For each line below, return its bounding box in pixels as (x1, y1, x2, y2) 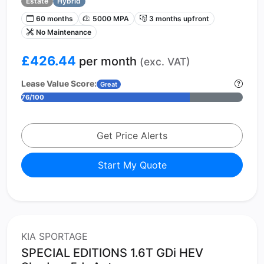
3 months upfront (148, 14, 209, 23)
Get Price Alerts (97, 129, 167, 141)
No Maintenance (35, 27, 91, 37)
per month (76, 54, 140, 68)
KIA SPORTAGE (21, 230, 88, 242)
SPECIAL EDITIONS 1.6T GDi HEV (21, 245, 203, 260)
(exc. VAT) (140, 55, 190, 68)
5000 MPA (93, 14, 130, 23)
